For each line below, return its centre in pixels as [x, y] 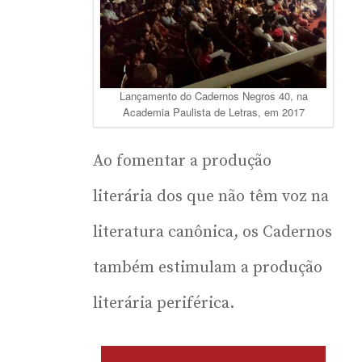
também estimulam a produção [208, 268]
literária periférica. [164, 304]
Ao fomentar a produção [182, 162]
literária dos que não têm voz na [211, 197]
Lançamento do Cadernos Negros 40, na [213, 96]
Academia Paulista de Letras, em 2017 [213, 112]
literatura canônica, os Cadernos [213, 233]
